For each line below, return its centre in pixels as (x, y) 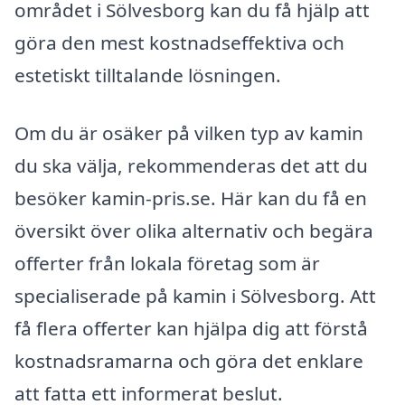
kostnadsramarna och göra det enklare (189, 361)
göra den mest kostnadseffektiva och (179, 43)
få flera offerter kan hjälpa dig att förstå (191, 329)
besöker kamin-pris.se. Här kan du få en (191, 198)
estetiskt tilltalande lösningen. (148, 75)
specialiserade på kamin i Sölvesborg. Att (195, 296)
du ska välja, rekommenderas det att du (191, 166)
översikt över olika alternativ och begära (194, 231)
